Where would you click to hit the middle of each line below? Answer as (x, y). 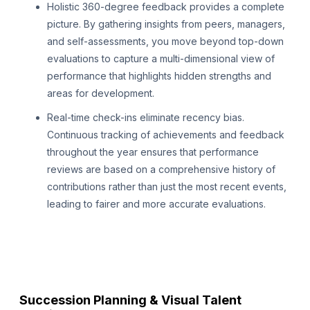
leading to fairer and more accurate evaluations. (156, 204)
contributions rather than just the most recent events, (167, 187)
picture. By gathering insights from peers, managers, (166, 24)
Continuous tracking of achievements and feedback (166, 135)
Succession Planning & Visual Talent (130, 300)
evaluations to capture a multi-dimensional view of (161, 59)
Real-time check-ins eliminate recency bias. (146, 118)
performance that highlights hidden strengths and (159, 76)
